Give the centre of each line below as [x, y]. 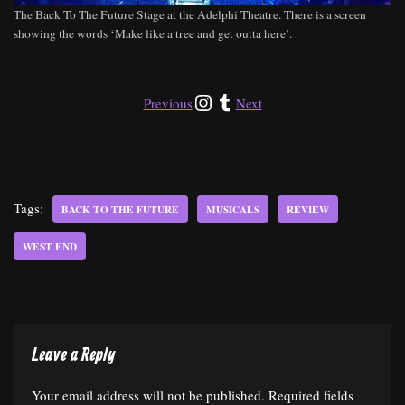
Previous [168, 104]
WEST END [50, 247]
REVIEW [308, 210]
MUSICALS [233, 210]
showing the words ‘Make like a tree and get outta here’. [153, 34]
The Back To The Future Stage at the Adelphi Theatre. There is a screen [190, 15]
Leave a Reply [73, 356]
